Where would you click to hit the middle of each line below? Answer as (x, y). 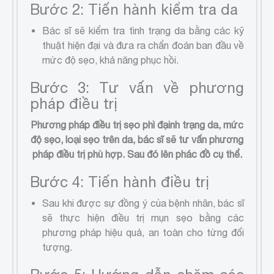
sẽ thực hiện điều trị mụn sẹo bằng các (143, 217)
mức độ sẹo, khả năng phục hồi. (110, 60)
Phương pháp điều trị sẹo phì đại (100, 124)
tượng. (57, 247)
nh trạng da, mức (207, 124)
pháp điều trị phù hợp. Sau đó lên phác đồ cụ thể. (137, 154)
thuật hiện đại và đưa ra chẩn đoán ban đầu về (143, 45)
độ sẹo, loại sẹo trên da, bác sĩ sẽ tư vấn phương (137, 139)
